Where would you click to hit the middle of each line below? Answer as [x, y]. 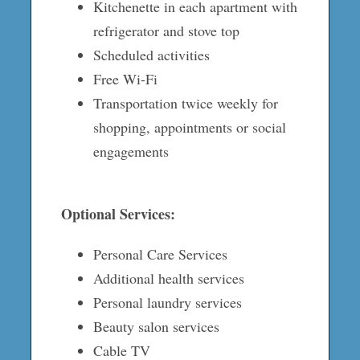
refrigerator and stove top [166, 30]
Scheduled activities [151, 54]
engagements [131, 151]
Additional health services [168, 278]
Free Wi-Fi [125, 78]
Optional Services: [118, 213]
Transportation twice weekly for [185, 102]
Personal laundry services [167, 302]
